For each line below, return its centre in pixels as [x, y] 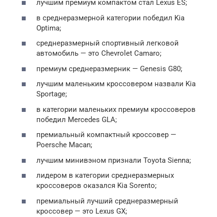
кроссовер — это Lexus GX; [82, 211]
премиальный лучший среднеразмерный [107, 201]
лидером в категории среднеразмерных [105, 176]
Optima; [49, 28]
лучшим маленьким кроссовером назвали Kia [116, 84]
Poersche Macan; [64, 145]
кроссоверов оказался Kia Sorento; [96, 186]
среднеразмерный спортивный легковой [108, 43]
